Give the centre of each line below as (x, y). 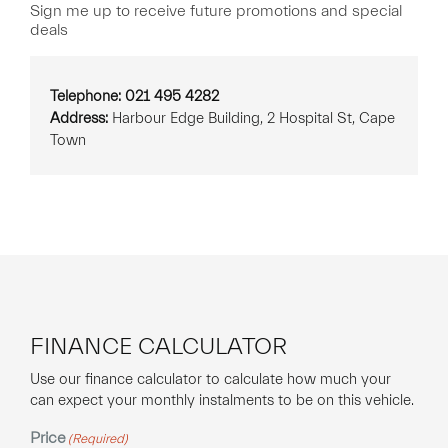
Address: (79, 119)
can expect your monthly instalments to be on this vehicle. (222, 400)
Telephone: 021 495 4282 (134, 97)
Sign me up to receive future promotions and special (216, 11)
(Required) (98, 438)
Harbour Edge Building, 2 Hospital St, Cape (251, 119)
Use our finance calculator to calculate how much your (210, 379)
